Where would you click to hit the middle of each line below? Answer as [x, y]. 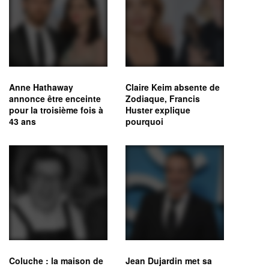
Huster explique [158, 110]
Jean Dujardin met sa [169, 260]
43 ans [23, 122]
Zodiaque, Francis [163, 99]
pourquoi [144, 122]
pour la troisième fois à [56, 110]
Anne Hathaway [41, 87]
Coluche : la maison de [56, 260]
